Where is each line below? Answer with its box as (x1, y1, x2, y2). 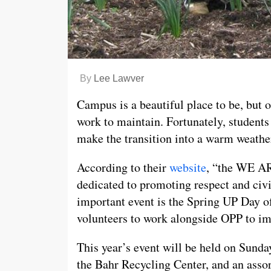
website (169, 158, 206, 175)
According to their (77, 158, 169, 175)
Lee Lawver (94, 73, 144, 83)
